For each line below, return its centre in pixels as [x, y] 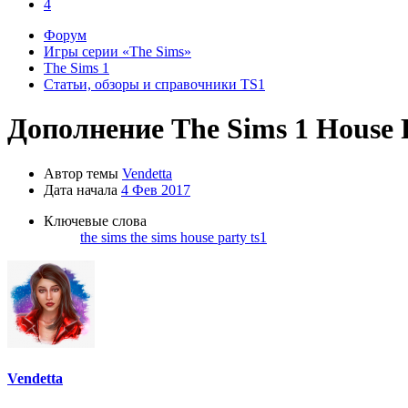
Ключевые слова [95, 220]
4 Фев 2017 [156, 189]
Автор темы [81, 173]
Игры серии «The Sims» [117, 51]
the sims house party [190, 237]
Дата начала [81, 189]
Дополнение [86, 129]
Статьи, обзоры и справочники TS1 [154, 84]
